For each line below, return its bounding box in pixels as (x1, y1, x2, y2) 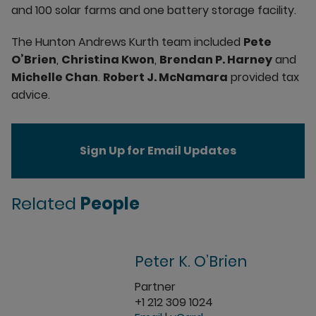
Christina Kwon (61, 51, 154, 68)
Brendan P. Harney (159, 51, 272, 68)
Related (11, 191, 80, 215)
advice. (11, 87, 50, 103)
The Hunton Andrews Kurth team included (11, 34, 243, 50)
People (80, 191, 140, 215)
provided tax (228, 69, 299, 85)
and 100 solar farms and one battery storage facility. (11, 2, 296, 18)
